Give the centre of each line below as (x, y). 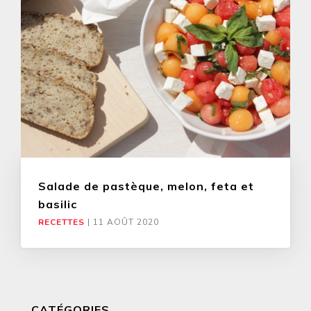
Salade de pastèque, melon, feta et (146, 186)
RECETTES (61, 222)
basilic (58, 204)
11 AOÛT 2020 (126, 222)
